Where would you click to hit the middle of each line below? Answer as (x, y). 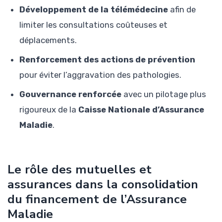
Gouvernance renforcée (70, 94)
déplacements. (48, 40)
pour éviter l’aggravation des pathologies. (100, 75)
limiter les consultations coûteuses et (93, 25)
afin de (182, 9)
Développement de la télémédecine (94, 9)
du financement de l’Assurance (97, 199)
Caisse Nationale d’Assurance (141, 109)
